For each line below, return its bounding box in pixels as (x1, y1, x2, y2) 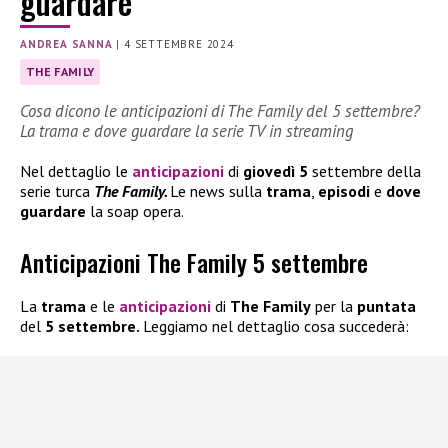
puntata (357, 295, 416, 316)
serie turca (20, 181, 94, 202)
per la (311, 295, 357, 316)
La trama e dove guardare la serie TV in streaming (20, 120, 353, 143)
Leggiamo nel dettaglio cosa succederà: (143, 315, 409, 336)
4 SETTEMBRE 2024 (124, 36, 234, 51)
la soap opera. (90, 201, 184, 222)
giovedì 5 (243, 161, 308, 182)
